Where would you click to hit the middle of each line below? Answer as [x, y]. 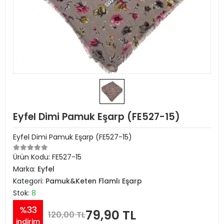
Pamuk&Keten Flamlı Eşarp [94, 181]
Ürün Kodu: [32, 157]
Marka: [25, 169]
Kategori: [29, 181]
